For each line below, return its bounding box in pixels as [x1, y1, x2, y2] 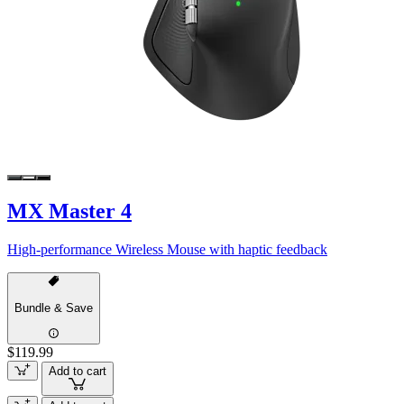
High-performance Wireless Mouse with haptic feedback [7, 241, 327, 257]
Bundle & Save [14, 301, 93, 316]
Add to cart [48, 364, 106, 379]
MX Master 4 [7, 198, 132, 223]
